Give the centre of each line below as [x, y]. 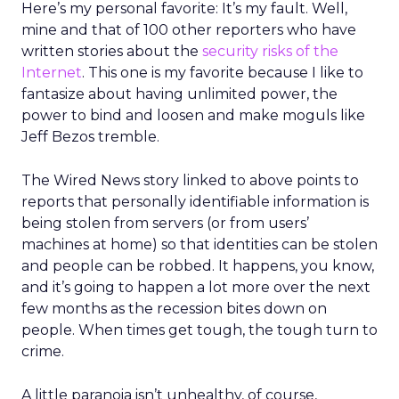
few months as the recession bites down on [174, 309]
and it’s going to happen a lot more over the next [196, 287]
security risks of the [270, 51]
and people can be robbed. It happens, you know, [198, 266]
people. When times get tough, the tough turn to [199, 330]
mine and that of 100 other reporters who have [189, 30]
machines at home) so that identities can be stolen [199, 244]
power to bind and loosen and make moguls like [193, 115]
